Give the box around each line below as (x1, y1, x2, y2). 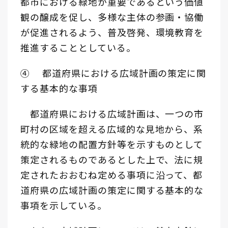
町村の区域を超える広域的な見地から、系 (20, 122, 204, 135)
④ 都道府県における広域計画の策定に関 (20, 66, 207, 79)
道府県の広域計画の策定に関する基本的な (20, 183, 204, 196)
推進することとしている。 (20, 40, 136, 54)
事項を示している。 (20, 198, 107, 212)
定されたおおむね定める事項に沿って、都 (20, 167, 203, 181)
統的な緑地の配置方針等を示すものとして (20, 137, 204, 151)
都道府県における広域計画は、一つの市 (20, 106, 204, 120)
